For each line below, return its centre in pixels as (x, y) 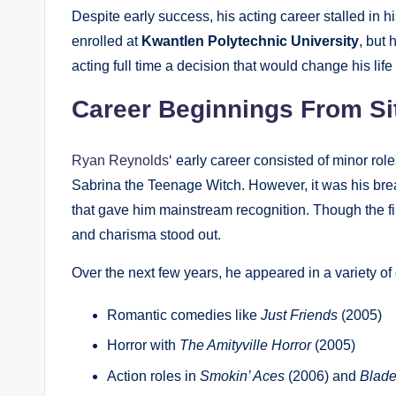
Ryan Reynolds (120, 160)
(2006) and (322, 376)
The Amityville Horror (245, 346)
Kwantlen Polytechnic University (250, 41)
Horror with (143, 346)
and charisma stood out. (146, 235)
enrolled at (107, 41)
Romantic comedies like (184, 315)
